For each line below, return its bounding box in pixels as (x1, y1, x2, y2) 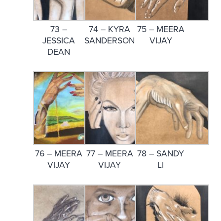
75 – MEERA (137, 24, 184, 35)
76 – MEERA (35, 148, 82, 159)
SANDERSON (84, 35, 135, 46)
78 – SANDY (137, 148, 184, 159)
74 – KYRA (89, 24, 131, 35)
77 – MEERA (86, 148, 133, 159)
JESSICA (42, 35, 75, 46)
